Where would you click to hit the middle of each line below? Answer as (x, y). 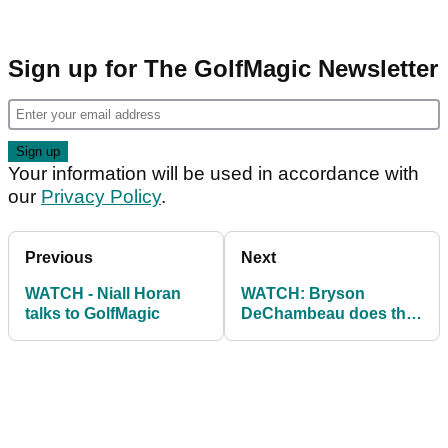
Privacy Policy (101, 197)
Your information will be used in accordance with (213, 174)
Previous (59, 258)
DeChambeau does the (328, 314)
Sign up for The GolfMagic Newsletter (223, 69)
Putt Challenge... (303, 354)
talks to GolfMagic (92, 314)
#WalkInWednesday (315, 334)
